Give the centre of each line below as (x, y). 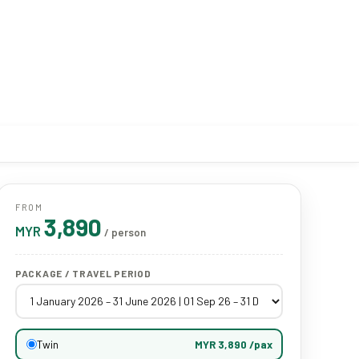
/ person (125, 232)
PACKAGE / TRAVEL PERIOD (83, 273)
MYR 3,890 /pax (233, 344)
